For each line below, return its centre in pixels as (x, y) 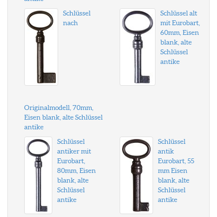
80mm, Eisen (77, 170)
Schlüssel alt (178, 13)
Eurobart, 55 (176, 161)
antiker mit (74, 151)
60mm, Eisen (179, 32)
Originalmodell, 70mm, (59, 108)
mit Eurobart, (180, 23)
